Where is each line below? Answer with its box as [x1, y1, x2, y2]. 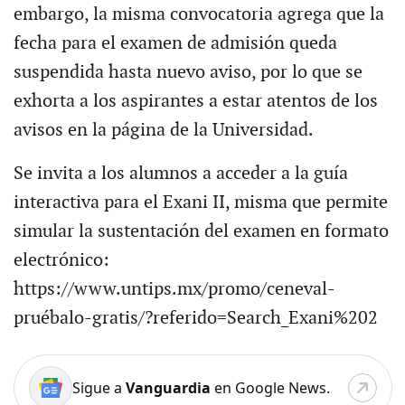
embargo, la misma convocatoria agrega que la [13, 3, 384, 25]
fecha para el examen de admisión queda [13, 32, 337, 54]
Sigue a [71, 377, 126, 398]
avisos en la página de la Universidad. [13, 118, 314, 141]
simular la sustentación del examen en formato [13, 220, 389, 242]
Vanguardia [125, 377, 211, 398]
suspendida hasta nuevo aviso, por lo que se [13, 61, 363, 83]
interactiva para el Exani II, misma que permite [13, 191, 388, 213]
